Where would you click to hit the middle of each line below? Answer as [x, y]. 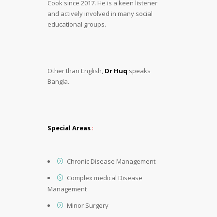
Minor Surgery [88, 205]
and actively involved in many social [100, 13]
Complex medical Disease [105, 178]
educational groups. [77, 24]
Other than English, [76, 70]
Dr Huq [117, 70]
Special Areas [69, 128]
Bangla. [58, 81]
